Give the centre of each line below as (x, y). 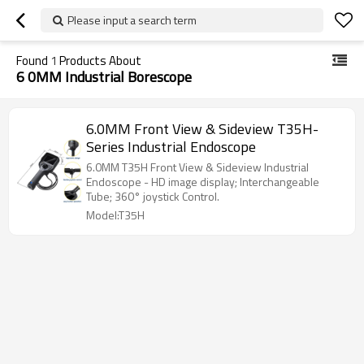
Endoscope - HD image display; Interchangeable (203, 182)
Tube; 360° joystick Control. (153, 196)
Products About (99, 61)
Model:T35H (115, 215)
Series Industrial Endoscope (171, 147)
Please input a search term (132, 20)
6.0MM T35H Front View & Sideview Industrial (197, 167)
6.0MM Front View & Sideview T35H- (202, 129)
